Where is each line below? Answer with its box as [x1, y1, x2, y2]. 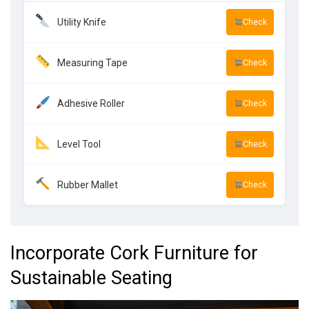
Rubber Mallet [57, 179, 118, 190]
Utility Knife [57, 16, 106, 28]
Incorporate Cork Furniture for [10, 242, 258, 265]
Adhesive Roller [57, 97, 125, 109]
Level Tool [57, 138, 101, 150]
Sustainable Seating [10, 267, 172, 290]
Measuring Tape [57, 57, 128, 68]
